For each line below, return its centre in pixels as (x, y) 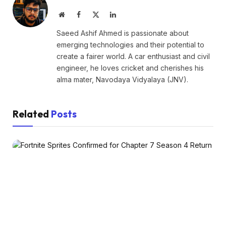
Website (75, 14)
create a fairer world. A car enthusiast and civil (133, 56)
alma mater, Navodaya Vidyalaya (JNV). (122, 79)
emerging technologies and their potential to (130, 44)
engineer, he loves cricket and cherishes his (130, 68)
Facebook (94, 14)
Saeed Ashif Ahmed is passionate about (123, 33)
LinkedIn (129, 14)
